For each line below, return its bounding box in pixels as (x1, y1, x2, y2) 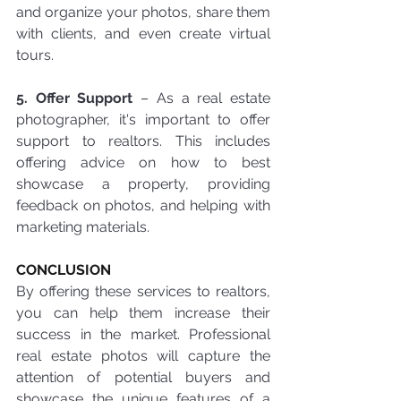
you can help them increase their (16, 303, 270, 321)
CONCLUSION (16, 260, 111, 278)
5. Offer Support (16, 89, 133, 107)
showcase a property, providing (16, 175, 270, 192)
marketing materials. (16, 218, 149, 235)
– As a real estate (132, 89, 271, 107)
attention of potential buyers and (16, 368, 270, 386)
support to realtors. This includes (16, 132, 270, 149)
